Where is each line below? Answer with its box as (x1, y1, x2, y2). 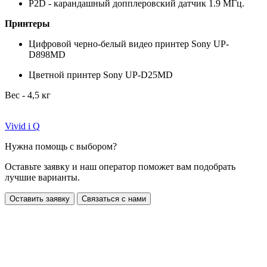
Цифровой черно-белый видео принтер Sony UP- (29, 38, 229, 49)
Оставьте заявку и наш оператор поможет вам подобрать (5, 161, 235, 172)
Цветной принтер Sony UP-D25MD (29, 69, 173, 80)
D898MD (29, 49, 66, 60)
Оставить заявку (10, 194, 70, 203)
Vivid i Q (5, 120, 40, 131)
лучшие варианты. (5, 172, 80, 182)
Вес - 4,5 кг (5, 89, 51, 100)
